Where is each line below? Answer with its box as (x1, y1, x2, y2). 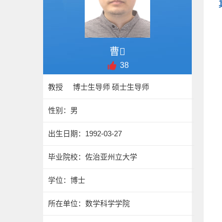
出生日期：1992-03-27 (48, 129, 122, 138)
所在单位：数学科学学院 (48, 199, 130, 208)
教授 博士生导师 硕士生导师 (48, 83, 149, 91)
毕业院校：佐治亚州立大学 (48, 153, 137, 161)
